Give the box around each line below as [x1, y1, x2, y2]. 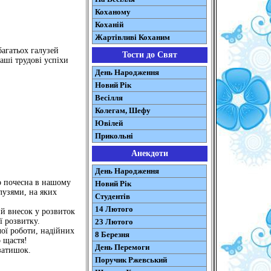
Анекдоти [131, 149, 168, 158]
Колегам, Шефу [94, 106, 151, 115]
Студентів [94, 192, 130, 201]
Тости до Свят [122, 50, 177, 59]
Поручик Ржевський [94, 255, 167, 264]
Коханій [94, 20, 123, 29]
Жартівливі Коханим [94, 33, 170, 42]
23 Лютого [94, 217, 133, 226]
